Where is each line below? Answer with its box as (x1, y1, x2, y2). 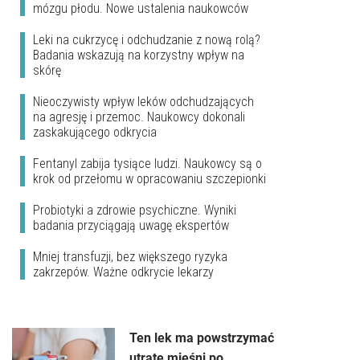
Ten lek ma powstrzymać (129, 330, 274, 346)
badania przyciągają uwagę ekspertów (33, 218, 229, 234)
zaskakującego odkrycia (33, 125, 157, 141)
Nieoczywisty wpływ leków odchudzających (33, 94, 254, 110)
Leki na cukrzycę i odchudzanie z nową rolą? (33, 32, 260, 48)
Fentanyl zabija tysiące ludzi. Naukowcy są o (33, 156, 262, 172)
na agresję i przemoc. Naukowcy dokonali (33, 109, 245, 125)
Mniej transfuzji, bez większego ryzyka (33, 249, 227, 265)
